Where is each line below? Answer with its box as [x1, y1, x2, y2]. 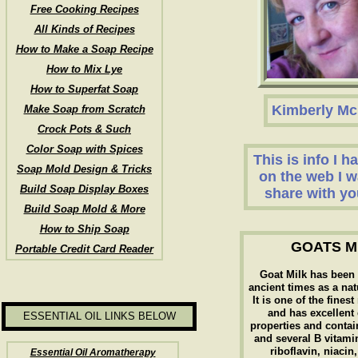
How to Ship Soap [39, 223, 129, 235]
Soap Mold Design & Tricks [17, 163, 152, 175]
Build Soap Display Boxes [20, 183, 149, 195]
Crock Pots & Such [38, 123, 131, 135]
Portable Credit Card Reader [15, 243, 153, 255]
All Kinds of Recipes [34, 23, 135, 35]
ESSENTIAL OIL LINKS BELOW [22, 310, 176, 322]
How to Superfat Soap [30, 83, 138, 95]
